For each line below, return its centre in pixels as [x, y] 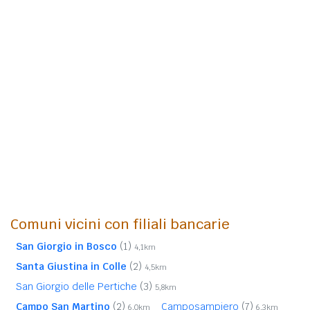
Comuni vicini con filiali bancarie [120, 224]
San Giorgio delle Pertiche [78, 286]
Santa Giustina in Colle [71, 266]
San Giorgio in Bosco [66, 246]
